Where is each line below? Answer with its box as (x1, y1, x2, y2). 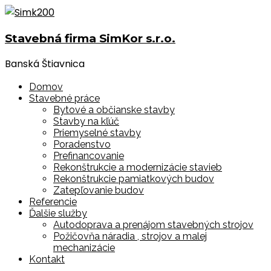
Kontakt (29, 253, 65, 266)
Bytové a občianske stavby (53, 104, 175, 116)
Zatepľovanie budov (53, 184, 144, 197)
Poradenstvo (53, 139, 111, 151)
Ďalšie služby (29, 207, 87, 220)
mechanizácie (53, 242, 115, 254)
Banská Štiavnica (5, 57, 85, 71)
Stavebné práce (29, 93, 100, 105)
